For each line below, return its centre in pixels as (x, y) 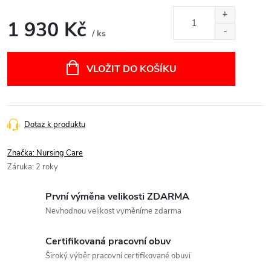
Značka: (22, 153)
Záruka (20, 167)
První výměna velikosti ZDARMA (117, 196)
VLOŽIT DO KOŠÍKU (131, 69)
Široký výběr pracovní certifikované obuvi (118, 256)
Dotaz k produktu (55, 124)
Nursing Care (60, 153)
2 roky (47, 167)
